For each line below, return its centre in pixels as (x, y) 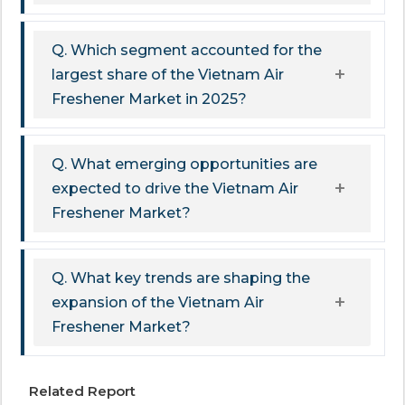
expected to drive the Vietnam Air (175, 189)
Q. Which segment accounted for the (187, 51)
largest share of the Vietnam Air (168, 75)
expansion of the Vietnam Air (158, 303)
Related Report (82, 391)
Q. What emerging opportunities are (184, 165)
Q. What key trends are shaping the (181, 278)
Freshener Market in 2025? (149, 99)
